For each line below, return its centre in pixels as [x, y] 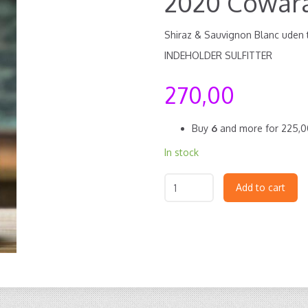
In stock [181, 152]
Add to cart [261, 187]
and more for [249, 128]
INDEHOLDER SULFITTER [218, 55]
